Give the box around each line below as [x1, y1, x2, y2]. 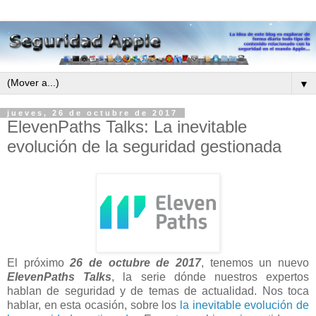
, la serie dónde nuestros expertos [111, 270, 310, 283]
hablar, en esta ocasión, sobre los [7, 298, 180, 311]
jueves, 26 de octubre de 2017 [7, 109, 178, 118]
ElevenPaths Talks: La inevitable [7, 117, 247, 137]
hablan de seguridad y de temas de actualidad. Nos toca [7, 284, 309, 297]
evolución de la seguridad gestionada [7, 137, 281, 157]
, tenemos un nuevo [201, 256, 310, 269]
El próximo [7, 256, 71, 269]
